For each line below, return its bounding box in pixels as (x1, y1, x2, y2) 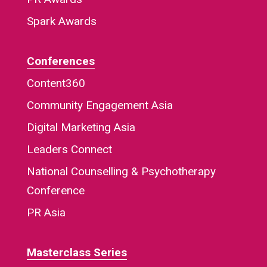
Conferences (26, 54, 95, 69)
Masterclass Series (26, 246, 127, 260)
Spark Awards (26, 14, 97, 29)
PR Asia (26, 206, 66, 220)
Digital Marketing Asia (26, 120, 135, 135)
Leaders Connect (26, 142, 112, 157)
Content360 (26, 76, 85, 91)
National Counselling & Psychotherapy (26, 164, 216, 179)
